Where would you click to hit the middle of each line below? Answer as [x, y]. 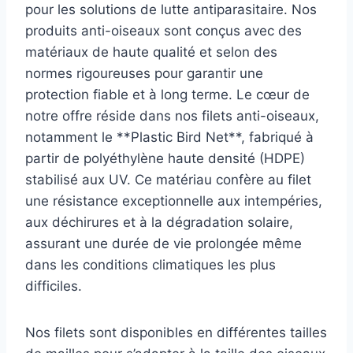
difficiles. [54, 286]
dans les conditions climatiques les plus [150, 264]
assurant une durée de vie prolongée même [163, 243]
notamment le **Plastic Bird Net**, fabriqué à [169, 137]
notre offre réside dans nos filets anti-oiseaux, [172, 115]
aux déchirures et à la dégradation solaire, [159, 222]
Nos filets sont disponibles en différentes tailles [176, 332]
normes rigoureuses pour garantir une [144, 73]
